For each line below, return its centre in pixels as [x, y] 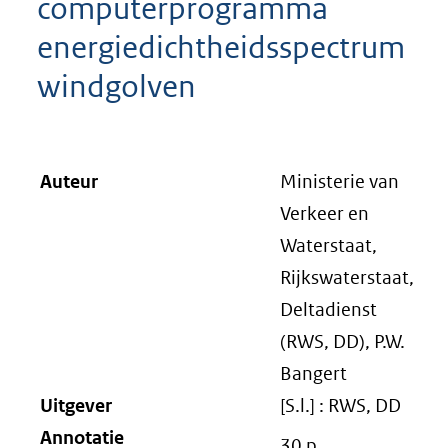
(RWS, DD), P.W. [342, 341]
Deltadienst [328, 309]
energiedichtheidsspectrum [221, 47]
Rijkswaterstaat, [347, 277]
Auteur [69, 181]
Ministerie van [339, 181]
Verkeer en [324, 213]
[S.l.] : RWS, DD [340, 405]
